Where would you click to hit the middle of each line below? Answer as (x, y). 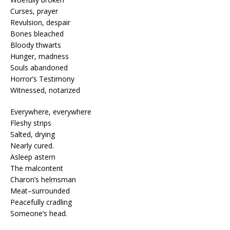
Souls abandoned (39, 67)
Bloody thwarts (36, 45)
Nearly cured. (32, 145)
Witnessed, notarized (45, 90)
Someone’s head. (39, 213)
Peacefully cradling (41, 202)
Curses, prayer (34, 11)
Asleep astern (33, 157)
